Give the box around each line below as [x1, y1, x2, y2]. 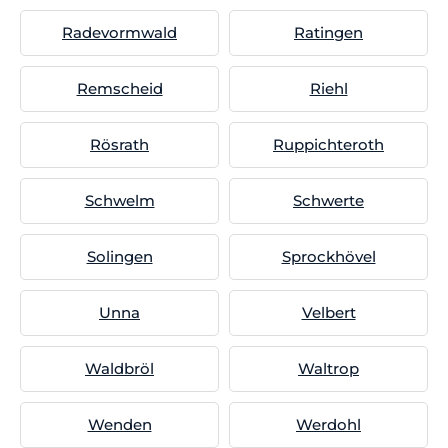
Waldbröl [85, 359, 154, 378]
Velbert [301, 303, 356, 322]
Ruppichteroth [273, 135, 384, 154]
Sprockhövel [281, 247, 376, 266]
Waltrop [298, 359, 359, 378]
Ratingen [294, 23, 363, 42]
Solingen [86, 247, 153, 266]
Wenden [87, 415, 152, 434]
